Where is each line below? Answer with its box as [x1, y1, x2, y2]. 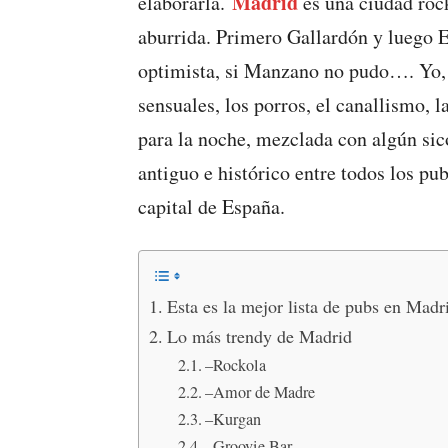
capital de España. [138, 193, 285, 220]
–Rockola [204, 354, 266, 376]
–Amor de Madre [204, 381, 320, 403]
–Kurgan [204, 408, 261, 430]
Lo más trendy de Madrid [166, 324, 352, 348]
